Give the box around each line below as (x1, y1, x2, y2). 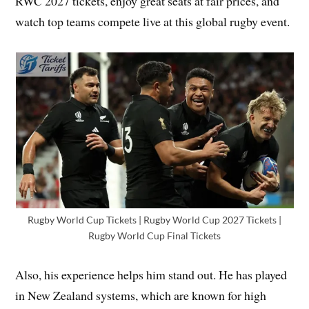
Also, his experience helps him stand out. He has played (15, 266, 288, 283)
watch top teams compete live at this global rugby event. (15, 12, 290, 30)
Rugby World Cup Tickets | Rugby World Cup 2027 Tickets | (28, 213, 281, 226)
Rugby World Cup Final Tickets (88, 229, 221, 241)
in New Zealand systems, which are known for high (15, 286, 267, 303)
